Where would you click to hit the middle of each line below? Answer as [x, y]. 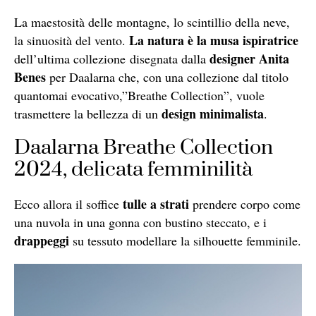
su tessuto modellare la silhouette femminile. [185, 241]
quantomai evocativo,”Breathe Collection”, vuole [139, 96]
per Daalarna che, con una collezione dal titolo [167, 77]
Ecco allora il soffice [68, 204]
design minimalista [213, 114]
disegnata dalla [170, 59]
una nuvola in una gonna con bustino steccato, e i [140, 223]
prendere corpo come [245, 204]
